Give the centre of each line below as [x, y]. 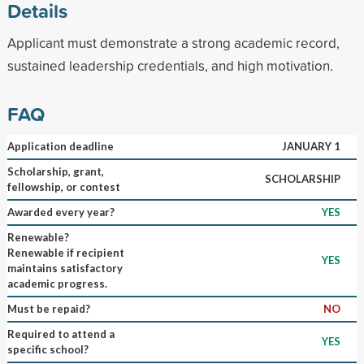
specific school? [48, 349]
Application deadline [60, 146]
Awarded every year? [61, 212]
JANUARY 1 [311, 146]
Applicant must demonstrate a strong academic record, [173, 42]
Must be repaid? [48, 308]
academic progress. [57, 283]
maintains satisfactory [65, 268]
